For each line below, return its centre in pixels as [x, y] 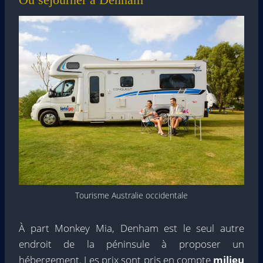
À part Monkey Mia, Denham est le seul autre [131, 228]
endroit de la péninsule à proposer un [131, 244]
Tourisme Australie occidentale [131, 195]
